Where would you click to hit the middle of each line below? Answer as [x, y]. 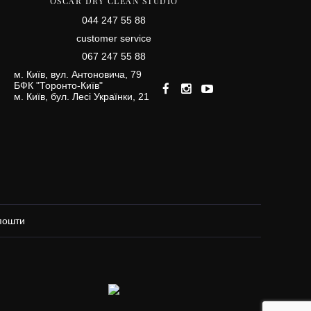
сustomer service [114, 38]
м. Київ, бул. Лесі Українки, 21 [81, 96]
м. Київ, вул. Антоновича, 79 [77, 74]
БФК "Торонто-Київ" [58, 85]
